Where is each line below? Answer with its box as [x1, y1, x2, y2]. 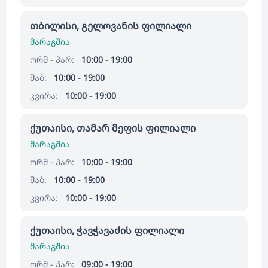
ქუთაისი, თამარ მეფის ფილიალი [30, 121, 196, 135]
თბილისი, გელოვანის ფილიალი [30, 19, 191, 32]
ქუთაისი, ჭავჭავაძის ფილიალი [30, 224, 184, 237]
